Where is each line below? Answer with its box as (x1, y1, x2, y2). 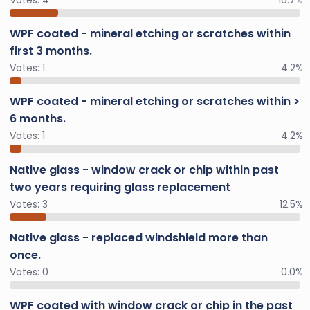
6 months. (10, 111, 66, 127)
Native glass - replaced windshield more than (10, 229, 268, 246)
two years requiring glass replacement (10, 179, 230, 195)
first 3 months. (10, 42, 92, 59)
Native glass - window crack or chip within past (10, 161, 279, 178)
